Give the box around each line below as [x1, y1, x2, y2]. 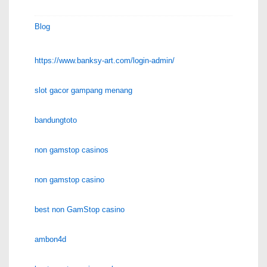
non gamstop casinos [35, 145, 108, 154]
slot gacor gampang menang [35, 85, 132, 95]
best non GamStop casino [35, 204, 125, 214]
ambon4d [35, 234, 66, 244]
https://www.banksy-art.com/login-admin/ [35, 55, 175, 65]
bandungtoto [35, 115, 77, 125]
